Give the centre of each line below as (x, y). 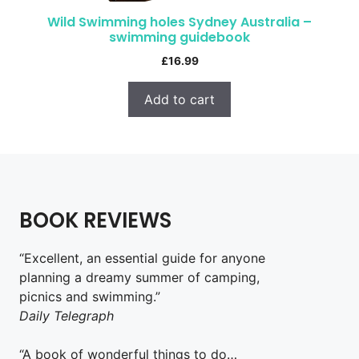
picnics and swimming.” (90, 296)
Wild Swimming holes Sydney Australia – (179, 22)
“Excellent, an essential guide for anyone (142, 258)
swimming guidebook (179, 37)
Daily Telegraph (67, 315)
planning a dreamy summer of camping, (139, 277)
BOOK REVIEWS (95, 220)
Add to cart (179, 99)
